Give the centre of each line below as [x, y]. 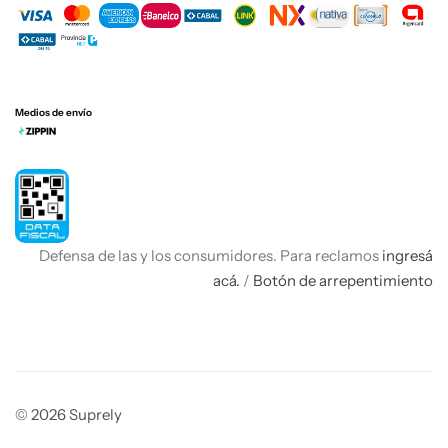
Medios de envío [53, 113]
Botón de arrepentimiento [343, 281]
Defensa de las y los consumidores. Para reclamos [209, 256]
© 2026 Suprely [68, 415]
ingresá [407, 256]
